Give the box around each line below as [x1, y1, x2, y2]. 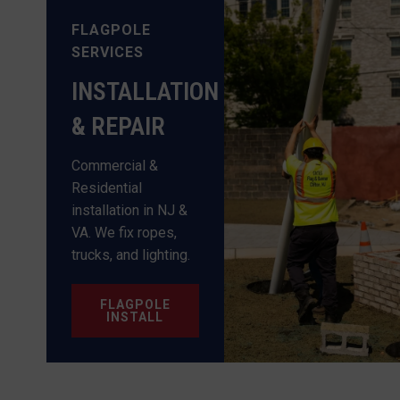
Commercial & [71, 157, 158, 174]
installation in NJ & [71, 202, 187, 219]
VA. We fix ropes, [71, 224, 177, 241]
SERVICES [71, 44, 144, 61]
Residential [71, 179, 142, 196]
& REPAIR [71, 112, 165, 141]
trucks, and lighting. [71, 246, 190, 263]
